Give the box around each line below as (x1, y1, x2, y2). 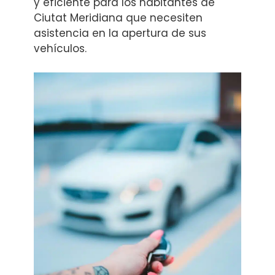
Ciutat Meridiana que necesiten (34, 10, 203, 25)
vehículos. (34, 41, 87, 56)
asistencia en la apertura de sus (34, 26, 206, 41)
